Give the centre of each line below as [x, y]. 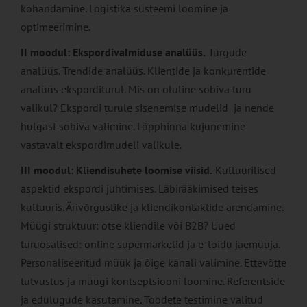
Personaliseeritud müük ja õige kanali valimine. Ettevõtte [153, 263]
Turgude [226, 52]
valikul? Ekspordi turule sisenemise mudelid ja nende [147, 108]
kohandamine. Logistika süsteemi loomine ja [124, 9]
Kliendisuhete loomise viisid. [144, 170]
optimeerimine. [56, 27]
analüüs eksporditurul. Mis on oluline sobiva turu [136, 89]
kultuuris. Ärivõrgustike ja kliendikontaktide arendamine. [152, 207]
